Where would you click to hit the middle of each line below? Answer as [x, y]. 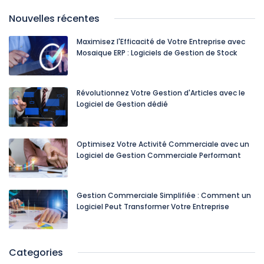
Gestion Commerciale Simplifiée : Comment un [164, 195]
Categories [36, 252]
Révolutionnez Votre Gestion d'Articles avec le [161, 93]
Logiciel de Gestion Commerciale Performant [159, 155]
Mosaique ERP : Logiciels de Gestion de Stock [157, 53]
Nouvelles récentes [54, 19]
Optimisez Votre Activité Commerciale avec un [163, 144]
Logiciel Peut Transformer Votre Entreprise [153, 206]
